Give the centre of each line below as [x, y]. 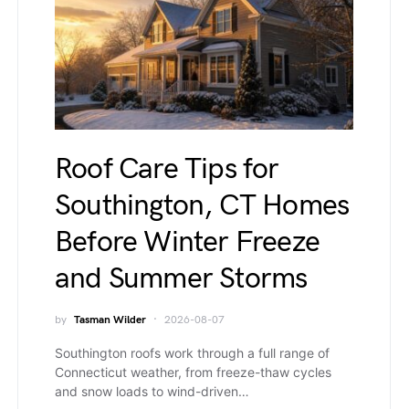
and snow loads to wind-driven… [152, 391]
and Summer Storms [181, 278]
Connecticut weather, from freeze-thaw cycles [193, 372]
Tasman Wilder [110, 320]
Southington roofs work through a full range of [192, 352]
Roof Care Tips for [167, 169]
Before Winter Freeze [187, 242]
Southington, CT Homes [202, 205]
